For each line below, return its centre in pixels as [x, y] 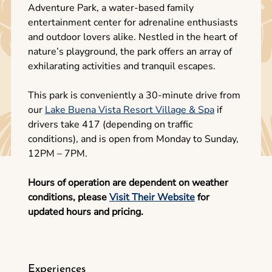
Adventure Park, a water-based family [110, 8]
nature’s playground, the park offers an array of [130, 52]
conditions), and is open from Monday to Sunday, [133, 139]
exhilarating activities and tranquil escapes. [121, 66]
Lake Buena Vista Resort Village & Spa [129, 110]
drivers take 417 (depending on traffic [110, 125]
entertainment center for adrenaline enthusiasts [133, 23]
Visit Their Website [152, 198]
